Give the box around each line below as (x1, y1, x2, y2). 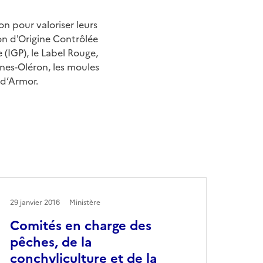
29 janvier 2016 (9, 197, 60, 208)
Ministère (69, 197, 100, 208)
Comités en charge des (9, 216, 151, 236)
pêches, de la (9, 232, 92, 252)
